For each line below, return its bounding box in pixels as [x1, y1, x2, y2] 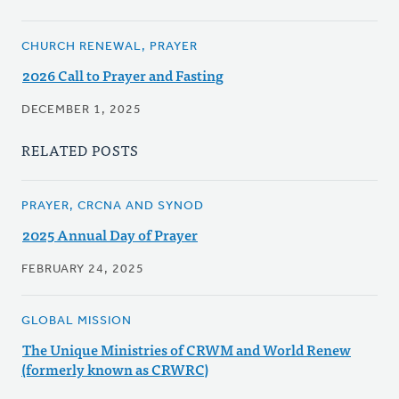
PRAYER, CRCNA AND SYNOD [21, 199, 204, 214]
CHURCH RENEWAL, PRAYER [21, 40, 198, 54]
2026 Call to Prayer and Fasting [22, 63, 224, 87]
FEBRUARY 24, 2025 [21, 263, 144, 277]
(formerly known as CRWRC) [21, 357, 208, 381]
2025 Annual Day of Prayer [22, 223, 198, 247]
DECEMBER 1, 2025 [21, 103, 142, 118]
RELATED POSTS [21, 138, 139, 162]
